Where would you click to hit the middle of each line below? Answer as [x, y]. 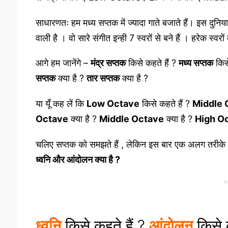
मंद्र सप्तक [108, 63]
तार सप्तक [103, 78]
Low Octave [113, 104]
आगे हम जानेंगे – [63, 63]
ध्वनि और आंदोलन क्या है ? [78, 160]
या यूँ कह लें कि [61, 104]
